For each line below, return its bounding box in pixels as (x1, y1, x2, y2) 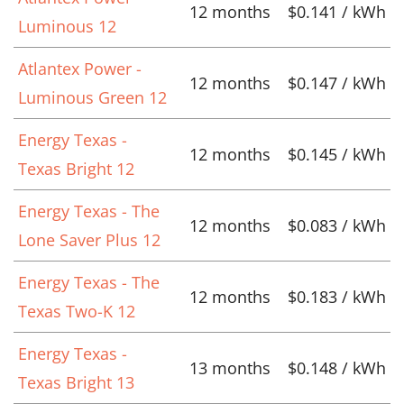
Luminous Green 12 (18, 86, 167, 108)
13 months (189, 356, 271, 379)
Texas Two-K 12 (18, 299, 135, 322)
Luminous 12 (18, 14, 116, 37)
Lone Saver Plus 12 (18, 228, 161, 251)
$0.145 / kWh (288, 142, 386, 165)
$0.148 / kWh (288, 356, 386, 379)
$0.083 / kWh (288, 214, 386, 236)
